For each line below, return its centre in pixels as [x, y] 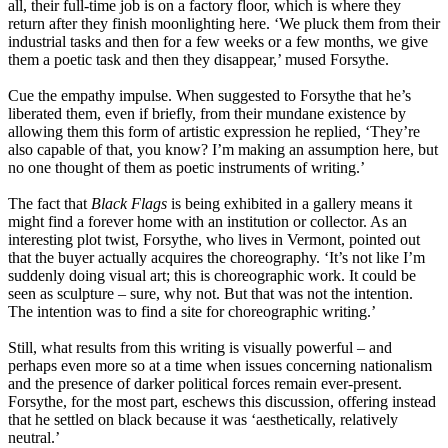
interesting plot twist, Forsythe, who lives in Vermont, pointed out [214, 239]
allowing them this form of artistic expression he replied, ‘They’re [214, 131]
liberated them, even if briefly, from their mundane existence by [207, 113]
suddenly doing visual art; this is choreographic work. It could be [212, 275]
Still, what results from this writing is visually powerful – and [200, 347]
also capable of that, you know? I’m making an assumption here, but [223, 149]
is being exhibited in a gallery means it [289, 203]
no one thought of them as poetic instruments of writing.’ [186, 167]
